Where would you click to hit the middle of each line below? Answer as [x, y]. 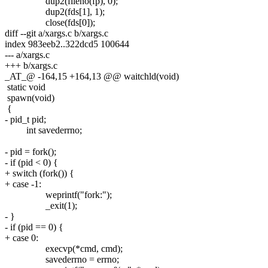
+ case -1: [23, 184]
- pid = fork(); [31, 151]
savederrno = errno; [62, 259]
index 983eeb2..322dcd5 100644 [67, 44]
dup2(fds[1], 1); [55, 11]
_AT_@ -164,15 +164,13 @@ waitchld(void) [92, 76]
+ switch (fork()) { [39, 173]
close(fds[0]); [50, 22]
